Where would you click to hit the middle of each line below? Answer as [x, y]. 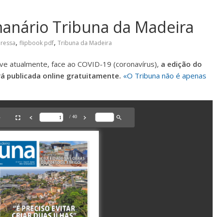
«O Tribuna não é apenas [165, 76]
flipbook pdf [37, 43]
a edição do [181, 64]
